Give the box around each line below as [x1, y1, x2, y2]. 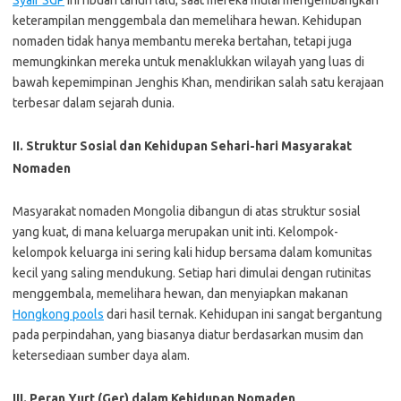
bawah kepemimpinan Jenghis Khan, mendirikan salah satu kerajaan [13, 75, 384, 90]
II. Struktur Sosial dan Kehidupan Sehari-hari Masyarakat [13, 139, 352, 153]
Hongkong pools [13, 307, 104, 321]
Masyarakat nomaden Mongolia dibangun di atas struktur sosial [13, 204, 361, 218]
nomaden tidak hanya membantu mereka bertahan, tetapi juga [13, 34, 352, 48]
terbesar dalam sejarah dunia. [13, 96, 175, 110]
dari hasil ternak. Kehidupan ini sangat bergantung [104, 307, 382, 321]
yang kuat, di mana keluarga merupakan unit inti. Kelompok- [13, 225, 338, 239]
